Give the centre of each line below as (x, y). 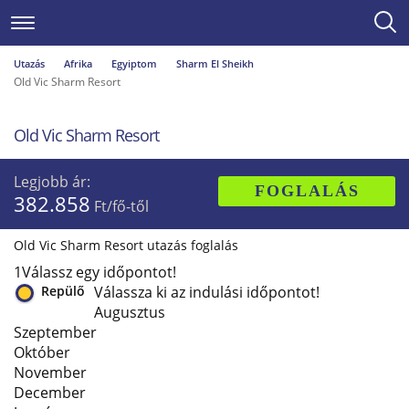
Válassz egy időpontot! (99, 272)
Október (42, 352)
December (50, 393)
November (50, 372)
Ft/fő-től (120, 206)
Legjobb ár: (52, 182)
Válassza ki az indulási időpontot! (207, 292)
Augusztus (130, 312)
